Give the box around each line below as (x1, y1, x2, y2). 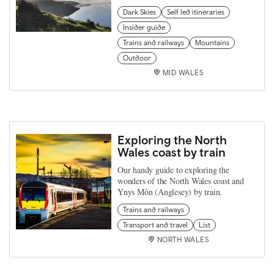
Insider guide (123, 23, 165, 32)
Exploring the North (117, 132, 227, 147)
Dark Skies (123, 7, 156, 17)
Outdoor (123, 53, 151, 62)
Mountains (195, 38, 229, 47)
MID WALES (162, 68, 204, 77)
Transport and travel (123, 220, 188, 229)
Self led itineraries (167, 7, 224, 17)
